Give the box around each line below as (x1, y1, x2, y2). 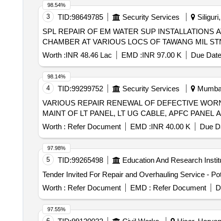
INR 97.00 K (142, 51, 182, 59)
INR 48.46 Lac (65, 51, 112, 59)
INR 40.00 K (150, 122, 190, 131)
